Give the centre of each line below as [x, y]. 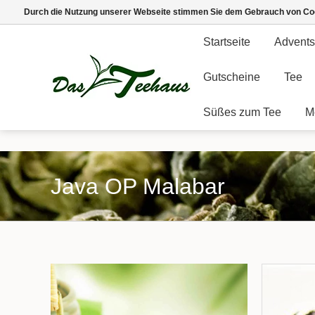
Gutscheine [232, 77]
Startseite [227, 42]
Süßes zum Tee [242, 112]
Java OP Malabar [138, 186]
